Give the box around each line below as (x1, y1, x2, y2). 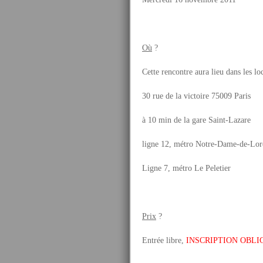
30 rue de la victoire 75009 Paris (142, 92, 251, 100)
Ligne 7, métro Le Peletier (142, 164, 231, 173)
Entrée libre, (142, 236, 186, 245)
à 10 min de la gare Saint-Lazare (142, 116, 251, 124)
